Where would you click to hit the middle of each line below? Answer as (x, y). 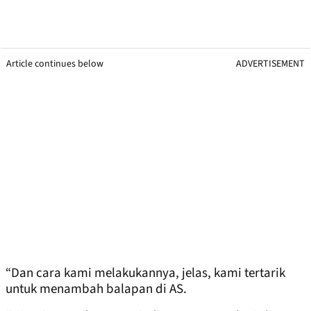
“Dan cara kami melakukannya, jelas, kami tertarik (145, 274)
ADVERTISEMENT (270, 64)
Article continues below (55, 64)
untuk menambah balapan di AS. (96, 289)
